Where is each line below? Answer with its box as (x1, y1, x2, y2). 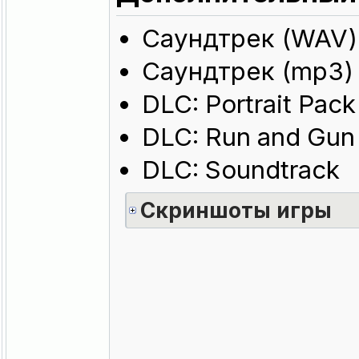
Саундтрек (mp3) (142, 55, 354, 87)
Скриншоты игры (139, 196, 332, 223)
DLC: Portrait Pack (142, 88, 356, 119)
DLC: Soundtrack (142, 154, 340, 185)
